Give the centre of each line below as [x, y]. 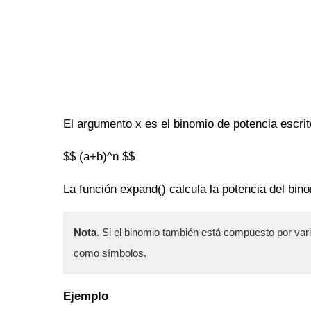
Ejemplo [86, 296]
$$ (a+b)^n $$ [99, 156]
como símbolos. [110, 253]
